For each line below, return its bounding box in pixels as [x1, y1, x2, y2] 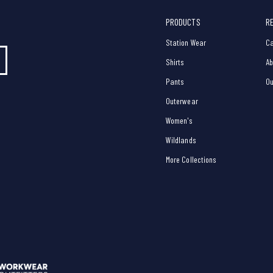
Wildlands [166, 135, 196, 146]
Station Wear [166, 37, 206, 48]
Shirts [166, 57, 185, 68]
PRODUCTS [166, 16, 200, 28]
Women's [166, 115, 193, 126]
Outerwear [166, 96, 198, 107]
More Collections [166, 154, 217, 165]
